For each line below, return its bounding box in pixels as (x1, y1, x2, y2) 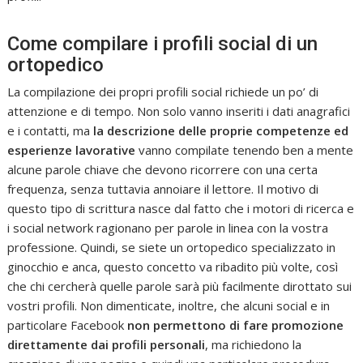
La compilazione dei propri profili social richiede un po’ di (7, 83, 319, 100)
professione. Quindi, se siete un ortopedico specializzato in (7, 238, 336, 255)
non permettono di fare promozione (127, 316, 344, 333)
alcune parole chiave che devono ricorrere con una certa (7, 160, 318, 177)
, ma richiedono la (205, 335, 302, 352)
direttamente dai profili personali (7, 335, 206, 352)
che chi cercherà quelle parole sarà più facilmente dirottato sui (7, 277, 352, 294)
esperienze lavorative (7, 141, 136, 158)
